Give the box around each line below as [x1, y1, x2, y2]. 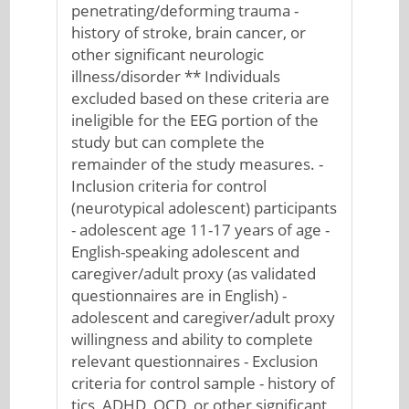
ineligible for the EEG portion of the [70, 110, 319, 131]
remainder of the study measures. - [70, 153, 323, 174]
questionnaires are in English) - [70, 285, 287, 306]
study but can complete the [70, 131, 265, 152]
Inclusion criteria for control [70, 175, 267, 196]
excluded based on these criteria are [70, 88, 330, 109]
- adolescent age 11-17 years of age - [70, 219, 330, 240]
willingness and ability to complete [70, 329, 313, 350]
